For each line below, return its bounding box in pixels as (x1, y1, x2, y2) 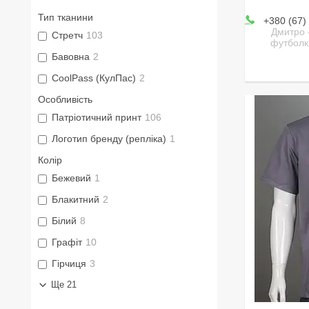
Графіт (52, 237, 82, 248)
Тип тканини (38, 12, 93, 23)
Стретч (52, 30, 83, 41)
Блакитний (52, 194, 99, 206)
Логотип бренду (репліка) (52, 133, 166, 145)
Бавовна (52, 51, 90, 63)
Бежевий (52, 172, 91, 184)
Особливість (38, 94, 92, 106)
